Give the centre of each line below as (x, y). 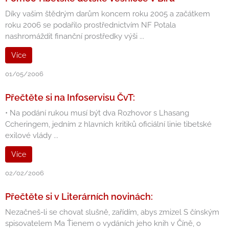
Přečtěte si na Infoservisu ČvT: (70, 97)
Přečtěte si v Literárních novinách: (79, 197)
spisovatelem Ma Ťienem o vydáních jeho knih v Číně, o (103, 223)
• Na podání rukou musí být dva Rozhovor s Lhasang (97, 113)
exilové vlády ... (32, 135)
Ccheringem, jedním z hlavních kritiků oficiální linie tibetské (108, 124)
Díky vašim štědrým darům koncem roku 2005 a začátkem (108, 14)
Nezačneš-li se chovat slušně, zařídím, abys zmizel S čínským (112, 212)
